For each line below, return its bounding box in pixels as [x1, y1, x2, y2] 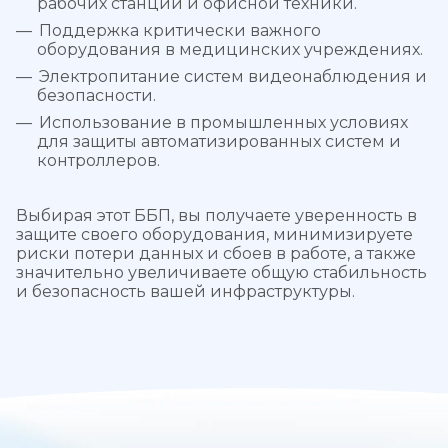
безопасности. [37, 85, 156, 105]
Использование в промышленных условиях [39, 112, 408, 132]
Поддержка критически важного [39, 20, 321, 40]
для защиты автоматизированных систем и [37, 131, 401, 151]
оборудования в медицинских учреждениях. [37, 39, 423, 59]
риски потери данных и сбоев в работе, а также [16, 243, 416, 263]
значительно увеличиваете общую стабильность [16, 262, 427, 282]
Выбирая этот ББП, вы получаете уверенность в [16, 205, 417, 225]
